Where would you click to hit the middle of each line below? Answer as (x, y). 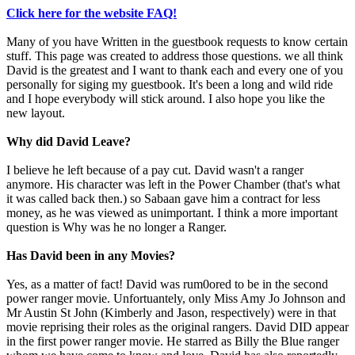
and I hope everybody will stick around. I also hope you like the (166, 99)
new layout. (36, 113)
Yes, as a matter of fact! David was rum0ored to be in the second (167, 284)
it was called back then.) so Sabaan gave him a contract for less (163, 198)
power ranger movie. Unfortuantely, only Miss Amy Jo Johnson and (176, 298)
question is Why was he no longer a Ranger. (116, 227)
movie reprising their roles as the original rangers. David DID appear (177, 327)
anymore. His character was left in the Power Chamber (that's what (173, 184)
